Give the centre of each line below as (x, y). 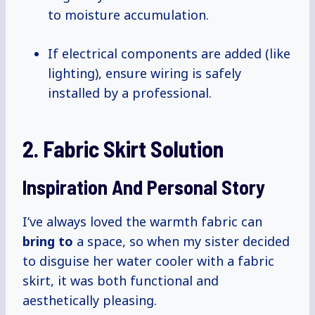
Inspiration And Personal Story (144, 187)
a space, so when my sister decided (181, 242)
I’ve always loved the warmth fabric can (142, 222)
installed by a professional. (130, 93)
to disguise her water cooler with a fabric (148, 261)
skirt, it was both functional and (121, 281)
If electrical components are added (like (169, 54)
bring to (48, 242)
